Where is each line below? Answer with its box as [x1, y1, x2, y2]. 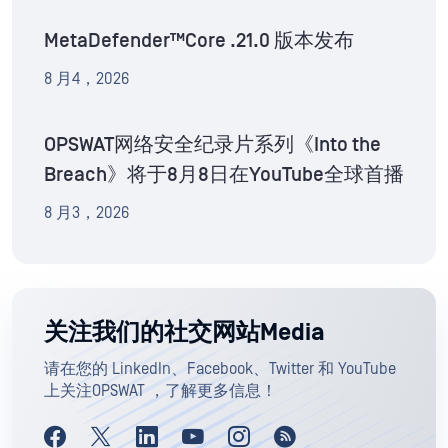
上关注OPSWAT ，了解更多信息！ [44, 382, 277, 401]
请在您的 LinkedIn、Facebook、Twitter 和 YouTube [44, 360, 396, 379]
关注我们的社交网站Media [44, 319, 325, 348]
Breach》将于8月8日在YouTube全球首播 [44, 164, 404, 187]
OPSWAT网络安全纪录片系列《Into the [44, 134, 381, 157]
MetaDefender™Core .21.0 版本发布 [44, 30, 354, 53]
